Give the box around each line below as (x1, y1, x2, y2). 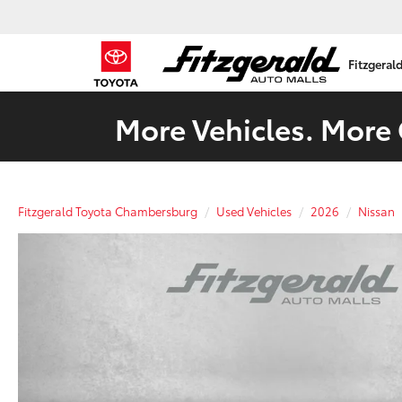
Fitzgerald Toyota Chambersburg (18, 203, 197, 220)
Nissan (358, 203, 395, 220)
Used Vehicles (216, 203, 292, 220)
